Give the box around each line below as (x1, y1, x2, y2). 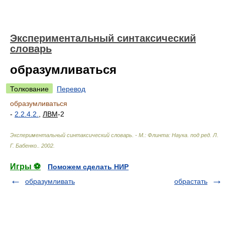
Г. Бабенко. (10, 143, 38, 149)
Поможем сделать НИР (48, 163, 129, 171)
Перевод (57, 85, 85, 93)
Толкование (10, 85, 49, 93)
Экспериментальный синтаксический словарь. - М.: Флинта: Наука (10, 132, 187, 138)
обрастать (174, 177, 207, 185)
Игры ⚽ (10, 162, 41, 171)
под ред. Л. (190, 132, 218, 138)
